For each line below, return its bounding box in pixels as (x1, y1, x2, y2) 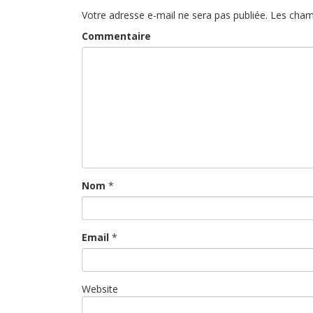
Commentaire (82, 29, 151, 43)
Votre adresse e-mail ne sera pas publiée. (82, 8, 268, 22)
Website (82, 282, 118, 296)
